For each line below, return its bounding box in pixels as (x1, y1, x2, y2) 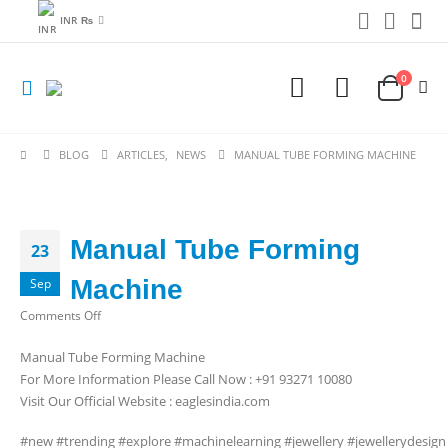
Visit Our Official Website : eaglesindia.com (20, 391, 270, 410)
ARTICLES (117, 147, 166, 162)
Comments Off (20, 306, 101, 323)
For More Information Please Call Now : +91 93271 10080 (20, 369, 352, 388)
